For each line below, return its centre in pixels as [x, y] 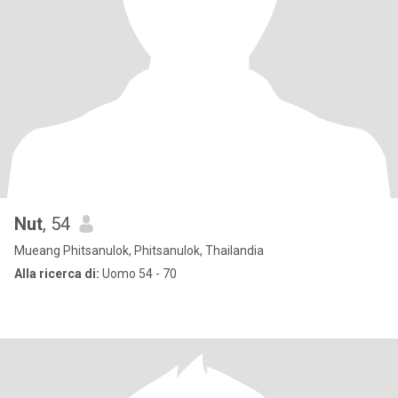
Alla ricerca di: [57, 274]
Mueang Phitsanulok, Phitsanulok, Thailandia [139, 251]
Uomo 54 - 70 [138, 274]
